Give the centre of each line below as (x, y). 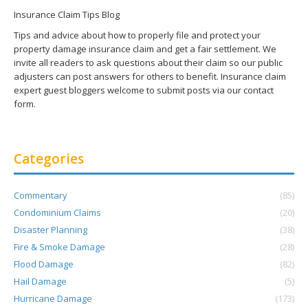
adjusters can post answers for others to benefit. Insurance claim (150, 76)
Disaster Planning (51, 230)
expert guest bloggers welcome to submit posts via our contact (144, 90)
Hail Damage (40, 281)
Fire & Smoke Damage (59, 247)
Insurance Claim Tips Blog (67, 14)
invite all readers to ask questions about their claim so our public (148, 63)
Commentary (41, 195)
